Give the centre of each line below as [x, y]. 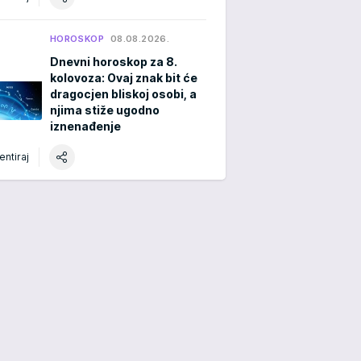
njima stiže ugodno [105, 110]
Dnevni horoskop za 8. [114, 61]
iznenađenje [85, 126]
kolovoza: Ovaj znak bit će [124, 77]
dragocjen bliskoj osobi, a [123, 93]
